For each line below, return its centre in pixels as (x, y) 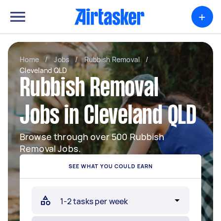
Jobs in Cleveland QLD (108, 117)
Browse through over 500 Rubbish (92, 137)
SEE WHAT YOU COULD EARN (110, 166)
